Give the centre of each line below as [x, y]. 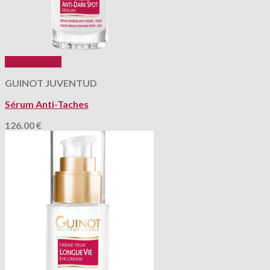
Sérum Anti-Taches [47, 104]
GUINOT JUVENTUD [51, 83]
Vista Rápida [33, 62]
